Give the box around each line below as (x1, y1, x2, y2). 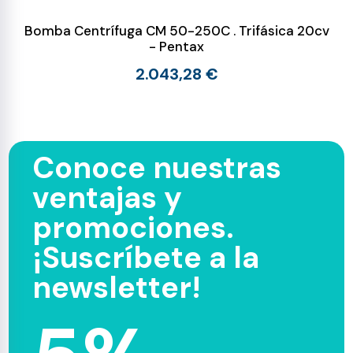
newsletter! (32, 268, 202, 308)
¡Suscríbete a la (32, 238, 260, 278)
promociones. (32, 208, 235, 248)
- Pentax (149, 38, 204, 56)
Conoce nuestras (32, 148, 282, 188)
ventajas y (32, 178, 183, 218)
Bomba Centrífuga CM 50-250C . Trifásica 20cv (24, 22, 329, 40)
